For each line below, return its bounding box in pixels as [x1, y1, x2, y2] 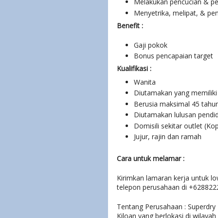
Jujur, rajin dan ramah [134, 132, 201, 142]
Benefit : [117, 20, 143, 30]
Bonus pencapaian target [134, 51, 213, 61]
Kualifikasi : [117, 64, 151, 73]
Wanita [134, 77, 156, 87]
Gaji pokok [134, 40, 167, 50]
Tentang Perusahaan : [117, 202, 188, 212]
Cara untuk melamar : [117, 154, 184, 163]
